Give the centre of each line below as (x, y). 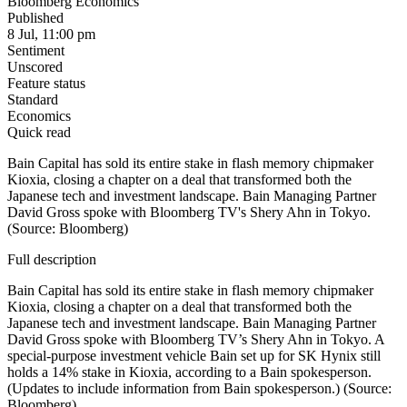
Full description (52, 260)
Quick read (39, 133)
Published (35, 18)
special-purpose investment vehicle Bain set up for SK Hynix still (194, 356)
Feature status (46, 84)
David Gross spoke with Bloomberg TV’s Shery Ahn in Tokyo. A (196, 340)
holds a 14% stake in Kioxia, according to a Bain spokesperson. (189, 372)
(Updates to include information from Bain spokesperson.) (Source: (199, 389)
